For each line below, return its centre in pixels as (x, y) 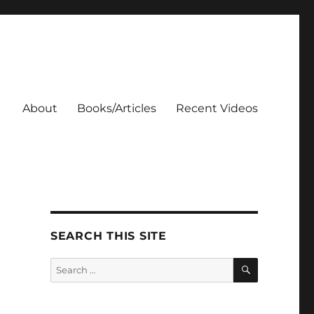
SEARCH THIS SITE (108, 236)
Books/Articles (116, 108)
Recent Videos (217, 108)
